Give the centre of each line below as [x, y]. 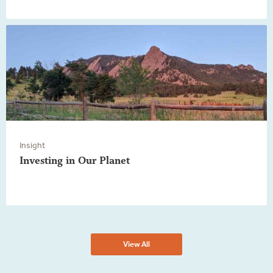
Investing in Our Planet [75, 160]
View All [136, 244]
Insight [32, 145]
